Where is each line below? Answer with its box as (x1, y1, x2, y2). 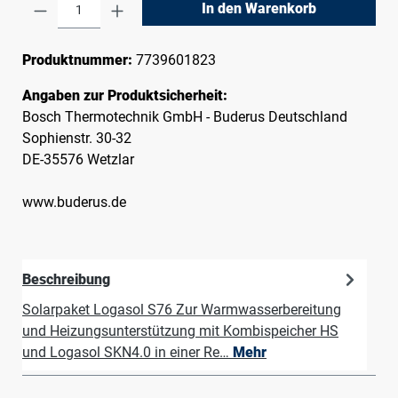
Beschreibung (22, 270, 110, 288)
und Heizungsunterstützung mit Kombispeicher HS (22, 322, 338, 339)
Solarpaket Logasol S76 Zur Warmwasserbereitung (22, 301, 341, 318)
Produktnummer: (22, 52, 136, 68)
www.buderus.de (22, 194, 126, 211)
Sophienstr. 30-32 (22, 130, 131, 147)
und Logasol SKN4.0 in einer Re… (22, 344, 233, 361)
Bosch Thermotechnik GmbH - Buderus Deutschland (22, 108, 347, 125)
